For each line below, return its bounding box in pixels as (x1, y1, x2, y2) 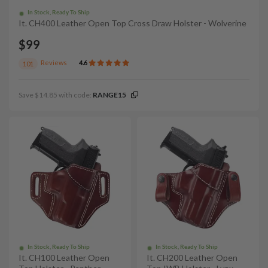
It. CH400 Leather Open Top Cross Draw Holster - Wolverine (19, 18, 246, 28)
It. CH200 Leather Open (147, 252, 237, 263)
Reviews (41, 59, 67, 66)
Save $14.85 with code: (19, 90, 93, 99)
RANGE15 (93, 90, 126, 99)
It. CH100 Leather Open (19, 252, 109, 263)
